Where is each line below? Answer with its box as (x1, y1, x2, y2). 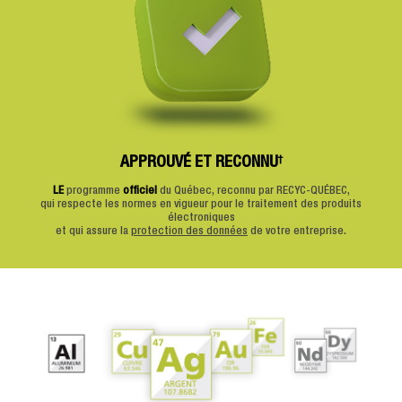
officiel (122, 186, 157, 197)
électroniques (167, 213, 235, 223)
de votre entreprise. (248, 226, 346, 237)
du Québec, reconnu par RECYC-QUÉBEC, (156, 186, 350, 197)
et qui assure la (56, 226, 131, 237)
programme (63, 186, 123, 197)
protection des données (131, 226, 248, 237)
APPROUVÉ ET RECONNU (119, 155, 278, 170)
